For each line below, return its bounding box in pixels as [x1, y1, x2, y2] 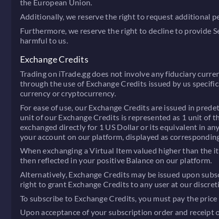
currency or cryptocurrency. [20, 88, 116, 98]
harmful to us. [20, 35, 68, 45]
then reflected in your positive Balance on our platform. [20, 155, 212, 165]
